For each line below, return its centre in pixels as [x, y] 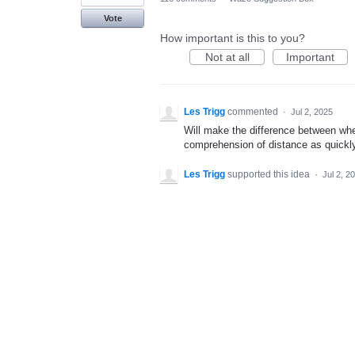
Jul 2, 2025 [312, 112]
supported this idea [270, 175]
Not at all [227, 57]
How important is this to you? [233, 38]
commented [254, 112]
